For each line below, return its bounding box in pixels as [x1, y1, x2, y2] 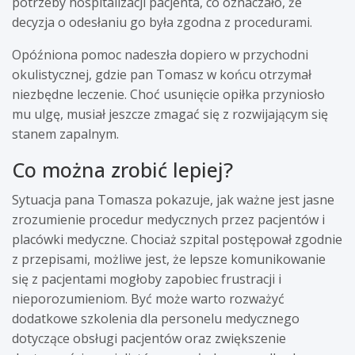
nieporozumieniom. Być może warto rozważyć [12, 289, 284, 307]
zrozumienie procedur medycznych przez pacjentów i [12, 210, 325, 228]
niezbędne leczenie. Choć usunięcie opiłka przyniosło [12, 85, 325, 103]
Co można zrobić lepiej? [12, 155, 233, 183]
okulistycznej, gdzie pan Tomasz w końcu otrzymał [12, 65, 311, 83]
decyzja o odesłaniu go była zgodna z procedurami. [12, 13, 312, 31]
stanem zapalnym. [12, 124, 119, 143]
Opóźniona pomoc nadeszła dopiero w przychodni [12, 45, 308, 63]
